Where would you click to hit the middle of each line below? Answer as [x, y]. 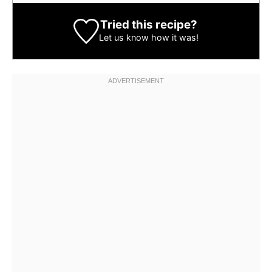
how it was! [173, 38]
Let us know [124, 38]
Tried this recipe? [148, 25]
